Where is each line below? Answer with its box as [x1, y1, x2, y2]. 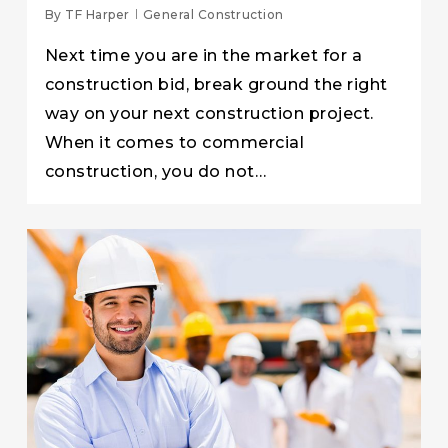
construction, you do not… [44, 162, 267, 182]
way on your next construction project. [44, 104, 374, 124]
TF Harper [65, 7, 130, 23]
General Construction [142, 7, 284, 23]
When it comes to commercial [44, 133, 305, 153]
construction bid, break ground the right [44, 75, 388, 95]
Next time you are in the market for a [44, 46, 363, 66]
